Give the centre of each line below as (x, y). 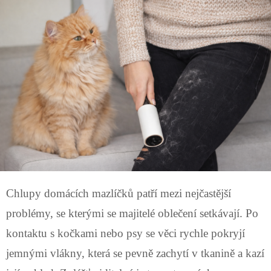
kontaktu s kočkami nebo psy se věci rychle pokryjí (126, 233)
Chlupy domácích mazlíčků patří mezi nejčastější (119, 193)
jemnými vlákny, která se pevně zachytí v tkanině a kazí (135, 253)
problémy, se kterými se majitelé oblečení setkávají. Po (132, 213)
